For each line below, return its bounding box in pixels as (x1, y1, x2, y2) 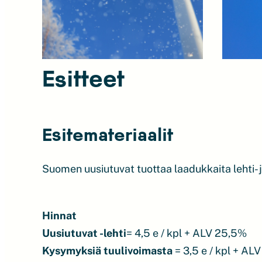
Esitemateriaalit (42, 123, 173, 144)
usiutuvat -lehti (50, 226, 126, 239)
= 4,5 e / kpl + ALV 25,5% (126, 226, 247, 239)
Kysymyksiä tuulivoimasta (42, 244, 173, 257)
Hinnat (42, 209, 77, 222)
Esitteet (42, 64, 125, 91)
